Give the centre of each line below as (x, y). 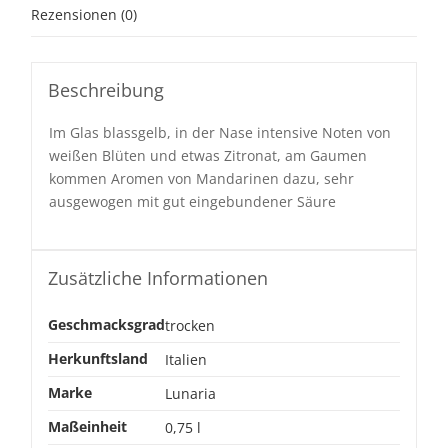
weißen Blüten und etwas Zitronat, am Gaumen (208, 156)
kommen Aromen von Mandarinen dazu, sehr (202, 179)
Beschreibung (105, 90)
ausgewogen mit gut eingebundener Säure (193, 202)
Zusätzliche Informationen (157, 278)
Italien (185, 360)
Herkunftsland (97, 359)
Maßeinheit (87, 427)
